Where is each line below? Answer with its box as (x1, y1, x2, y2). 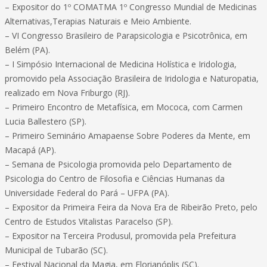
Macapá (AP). (5, 144, 56, 156)
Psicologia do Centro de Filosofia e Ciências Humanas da (5, 173, 225, 184)
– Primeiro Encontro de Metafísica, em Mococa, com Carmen (5, 101, 243, 113)
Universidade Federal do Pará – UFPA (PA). (5, 187, 169, 198)
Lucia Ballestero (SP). (5, 116, 86, 127)
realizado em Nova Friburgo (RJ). (5, 87, 130, 98)
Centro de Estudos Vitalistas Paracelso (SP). (5, 216, 173, 227)
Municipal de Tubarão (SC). (5, 244, 108, 256)
